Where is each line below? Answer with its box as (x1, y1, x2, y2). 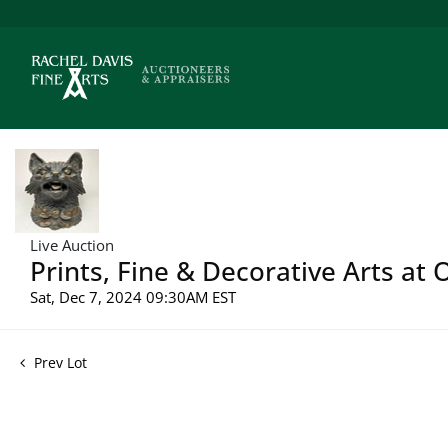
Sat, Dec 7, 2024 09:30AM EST (30, 286, 236, 307)
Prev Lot (30, 352, 87, 372)
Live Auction (30, 234, 114, 255)
